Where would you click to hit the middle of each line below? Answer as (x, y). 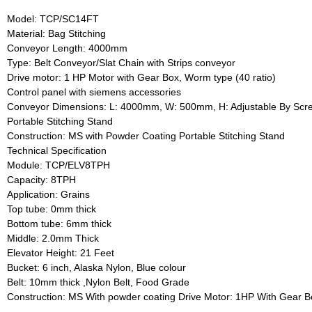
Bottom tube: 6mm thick (59, 224)
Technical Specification (57, 151)
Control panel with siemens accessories (94, 92)
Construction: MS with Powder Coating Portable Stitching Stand (146, 136)
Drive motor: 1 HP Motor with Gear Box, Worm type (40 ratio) (141, 78)
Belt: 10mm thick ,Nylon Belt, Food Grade (98, 282)
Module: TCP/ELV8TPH (58, 165)
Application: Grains (48, 195)
